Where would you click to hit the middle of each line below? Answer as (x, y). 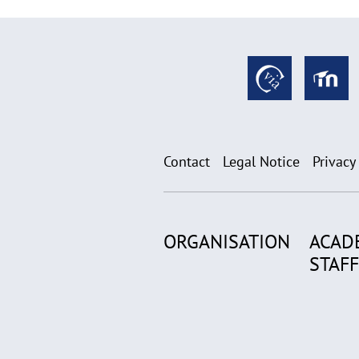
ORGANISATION (227, 242)
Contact (187, 162)
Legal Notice (261, 162)
